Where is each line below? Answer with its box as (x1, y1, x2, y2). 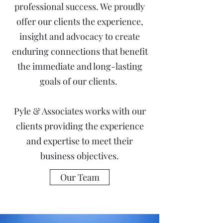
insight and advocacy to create (19, 30, 140, 42)
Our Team (60, 171, 100, 183)
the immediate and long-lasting (17, 60, 142, 72)
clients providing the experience (15, 120, 144, 132)
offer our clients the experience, (16, 15, 143, 27)
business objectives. (40, 150, 119, 162)
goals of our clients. (40, 75, 119, 87)
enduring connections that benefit (11, 45, 148, 57)
